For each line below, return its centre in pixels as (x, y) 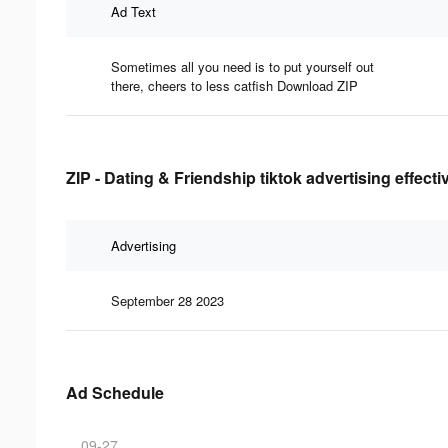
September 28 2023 (167, 300)
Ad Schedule (115, 392)
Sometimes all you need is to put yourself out (242, 66)
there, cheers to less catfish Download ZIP (234, 85)
